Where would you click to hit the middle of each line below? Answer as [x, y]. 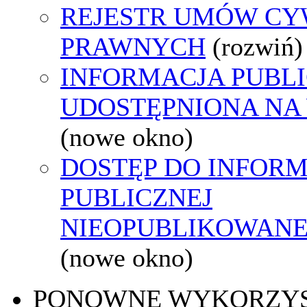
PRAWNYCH [133, 46]
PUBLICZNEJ [136, 197]
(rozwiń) [258, 46]
